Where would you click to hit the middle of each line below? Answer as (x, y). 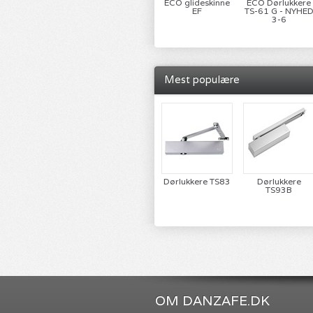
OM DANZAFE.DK (212, 300)
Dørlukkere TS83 (197, 181)
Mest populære (202, 79)
